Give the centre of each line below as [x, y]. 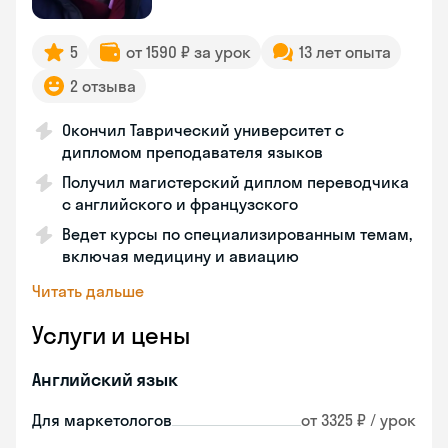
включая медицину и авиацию [180, 256]
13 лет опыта [345, 52]
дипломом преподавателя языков [192, 152]
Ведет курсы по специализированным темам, [237, 234]
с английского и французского [180, 204]
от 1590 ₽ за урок [188, 52]
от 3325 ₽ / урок [358, 420]
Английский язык [105, 379]
